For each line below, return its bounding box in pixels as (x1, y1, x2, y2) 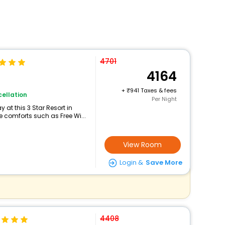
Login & (119, 158, 143, 167)
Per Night (151, 95, 177, 103)
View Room (123, 140, 162, 150)
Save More (145, 158, 182, 167)
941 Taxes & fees (130, 86, 177, 94)
